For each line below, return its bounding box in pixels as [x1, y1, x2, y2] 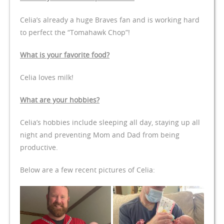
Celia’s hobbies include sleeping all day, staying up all [20, 117, 200, 127]
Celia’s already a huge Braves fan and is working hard [20, 14, 199, 24]
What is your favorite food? [20, 49, 109, 59]
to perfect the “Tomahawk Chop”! [20, 27, 130, 37]
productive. [20, 142, 58, 152]
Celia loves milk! [20, 72, 73, 82]
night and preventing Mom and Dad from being [20, 129, 179, 139]
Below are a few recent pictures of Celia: [20, 164, 155, 174]
